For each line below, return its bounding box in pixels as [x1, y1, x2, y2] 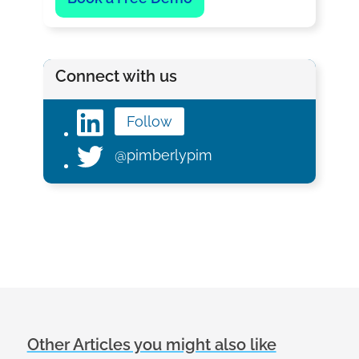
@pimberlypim [114, 146, 212, 163]
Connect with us [54, 66, 177, 86]
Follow [126, 112, 172, 130]
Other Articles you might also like [26, 334, 276, 354]
